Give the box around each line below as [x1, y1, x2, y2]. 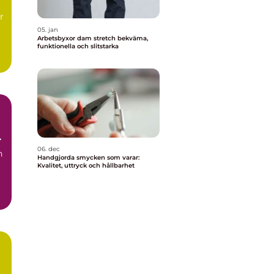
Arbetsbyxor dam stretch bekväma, [37, 34, 117, 42]
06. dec [37, 145, 60, 153]
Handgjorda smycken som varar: [37, 154, 139, 161]
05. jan [37, 26, 58, 34]
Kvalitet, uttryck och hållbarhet [37, 161, 135, 169]
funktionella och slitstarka [37, 42, 119, 50]
